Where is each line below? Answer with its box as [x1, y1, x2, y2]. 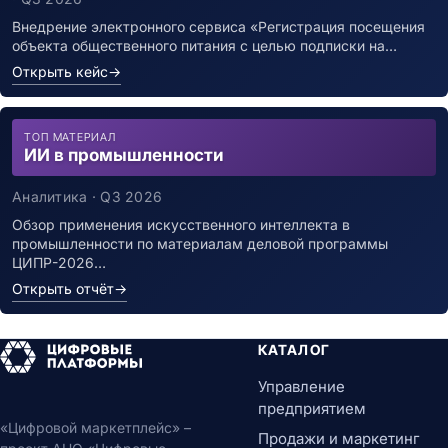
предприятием [258, 399, 366, 418]
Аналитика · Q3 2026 [12, 188, 163, 205]
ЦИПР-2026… [12, 254, 106, 271]
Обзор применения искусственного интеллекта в [12, 216, 350, 233]
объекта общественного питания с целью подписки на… [12, 37, 397, 54]
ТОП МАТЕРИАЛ [24, 130, 116, 144]
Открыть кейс [12, 63, 108, 80]
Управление [258, 377, 345, 396]
